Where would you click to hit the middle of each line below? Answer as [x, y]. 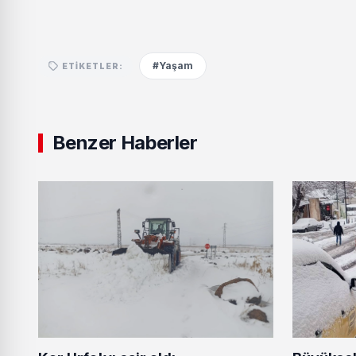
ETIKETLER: [93, 66]
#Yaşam [173, 66]
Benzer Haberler [125, 143]
